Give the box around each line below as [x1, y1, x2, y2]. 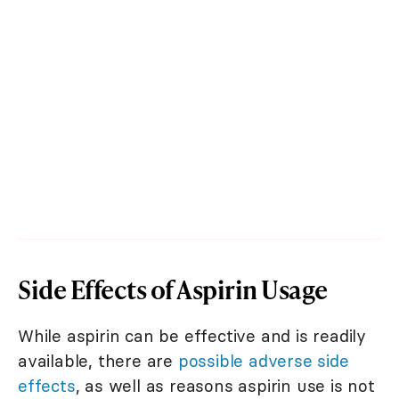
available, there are [18, 350, 178, 372]
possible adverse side [177, 350, 349, 372]
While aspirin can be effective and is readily [18, 325, 366, 347]
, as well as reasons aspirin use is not [75, 375, 375, 397]
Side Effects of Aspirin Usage [18, 272, 328, 307]
